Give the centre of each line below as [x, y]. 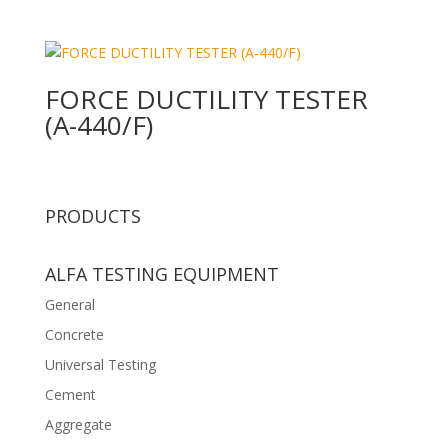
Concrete [74, 334]
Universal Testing [100, 364]
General [69, 304]
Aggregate [78, 424]
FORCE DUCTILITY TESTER [206, 99]
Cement [70, 394]
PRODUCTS [92, 215]
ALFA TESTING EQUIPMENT [161, 273]
